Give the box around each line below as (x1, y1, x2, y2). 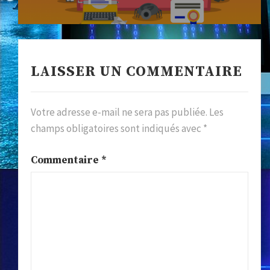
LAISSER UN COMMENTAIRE (31, 63, 242, 81)
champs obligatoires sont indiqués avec (31, 122, 203, 136)
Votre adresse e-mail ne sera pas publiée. (31, 105, 207, 119)
